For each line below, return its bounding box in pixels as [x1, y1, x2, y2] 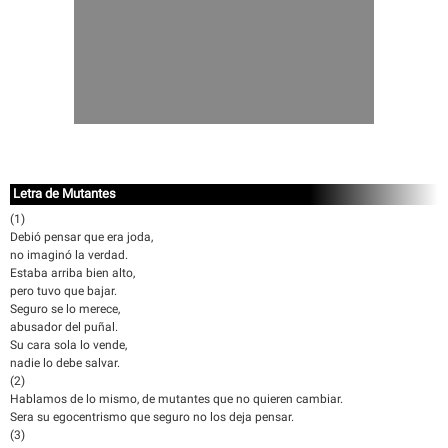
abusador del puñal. [10, 320, 118, 334]
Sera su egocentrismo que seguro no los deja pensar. [10, 410, 294, 424]
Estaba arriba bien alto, [10, 266, 135, 280]
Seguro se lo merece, [10, 302, 120, 316]
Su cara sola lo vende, [10, 338, 127, 352]
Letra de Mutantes [13, 186, 116, 201]
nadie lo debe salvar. [10, 356, 120, 370]
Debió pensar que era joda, [10, 230, 153, 244]
